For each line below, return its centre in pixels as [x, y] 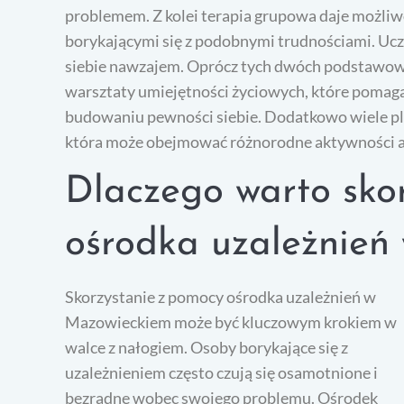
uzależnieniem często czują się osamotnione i [221, 373]
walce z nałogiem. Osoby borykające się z [207, 348]
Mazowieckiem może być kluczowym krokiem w [231, 322]
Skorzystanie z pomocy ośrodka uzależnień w [220, 297]
